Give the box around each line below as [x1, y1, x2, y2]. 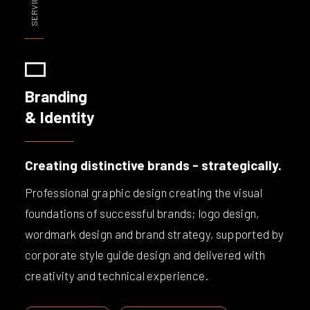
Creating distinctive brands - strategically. [24, 156, 282, 173]
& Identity [24, 107, 95, 127]
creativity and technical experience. [24, 268, 209, 282]
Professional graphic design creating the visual [24, 185, 262, 199]
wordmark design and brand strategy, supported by [24, 226, 284, 241]
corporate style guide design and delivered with [24, 247, 265, 262]
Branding [24, 86, 87, 106]
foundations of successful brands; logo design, [24, 206, 259, 220]
